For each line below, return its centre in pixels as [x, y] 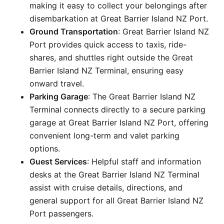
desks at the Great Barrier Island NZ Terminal [114, 174]
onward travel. [57, 83]
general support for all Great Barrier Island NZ [116, 200]
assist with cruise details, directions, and [106, 187]
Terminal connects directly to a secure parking [117, 109]
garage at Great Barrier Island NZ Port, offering [119, 122]
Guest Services [58, 161]
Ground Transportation [74, 31]
